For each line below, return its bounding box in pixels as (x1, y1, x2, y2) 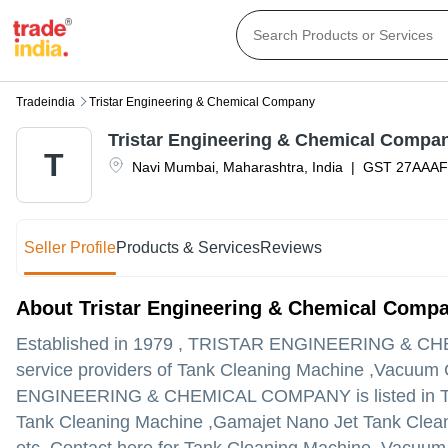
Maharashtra (223, 159, 304, 176)
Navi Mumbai (132, 159, 215, 176)
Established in (16, 334, 133, 355)
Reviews (260, 239, 323, 257)
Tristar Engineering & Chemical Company (89, 95, 315, 110)
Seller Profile (24, 239, 117, 257)
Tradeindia (16, 95, 75, 110)
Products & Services (116, 239, 261, 257)
